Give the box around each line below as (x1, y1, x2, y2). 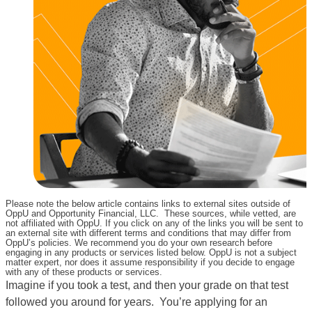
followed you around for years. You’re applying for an (6, 296, 267, 308)
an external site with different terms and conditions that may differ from (6, 228, 291, 238)
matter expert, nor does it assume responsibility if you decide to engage (6, 257, 295, 267)
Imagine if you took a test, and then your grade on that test (6, 279, 288, 291)
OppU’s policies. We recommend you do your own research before (6, 237, 272, 248)
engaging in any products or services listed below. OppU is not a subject (6, 247, 297, 258)
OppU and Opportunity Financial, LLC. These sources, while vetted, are (6, 208, 296, 219)
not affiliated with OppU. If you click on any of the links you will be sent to (6, 218, 303, 228)
